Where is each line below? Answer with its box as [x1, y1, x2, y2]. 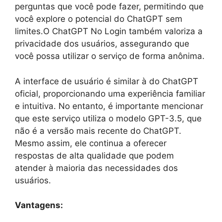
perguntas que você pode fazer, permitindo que [15, 1, 204, 12]
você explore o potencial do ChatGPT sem [15, 14, 182, 24]
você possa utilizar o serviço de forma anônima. [15, 51, 205, 61]
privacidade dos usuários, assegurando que [15, 39, 189, 49]
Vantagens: [15, 200, 63, 211]
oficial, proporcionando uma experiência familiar [15, 88, 205, 99]
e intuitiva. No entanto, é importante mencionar [15, 101, 203, 111]
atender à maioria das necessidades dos [15, 163, 178, 173]
